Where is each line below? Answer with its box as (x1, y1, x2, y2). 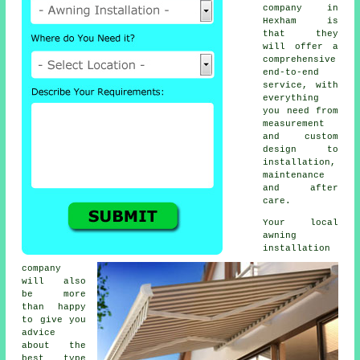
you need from (263, 105, 338, 116)
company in (263, 2, 338, 13)
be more (22, 288, 86, 299)
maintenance (263, 170, 325, 180)
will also (22, 276, 86, 286)
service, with (263, 80, 338, 90)
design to (263, 144, 338, 154)
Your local (263, 217, 338, 227)
